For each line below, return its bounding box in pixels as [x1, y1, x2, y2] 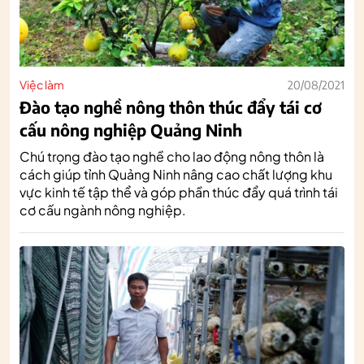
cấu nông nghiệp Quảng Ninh [19, 119, 242, 140]
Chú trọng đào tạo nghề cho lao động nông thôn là [19, 147, 324, 165]
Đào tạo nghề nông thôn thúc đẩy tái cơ [19, 96, 322, 117]
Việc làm [19, 76, 64, 92]
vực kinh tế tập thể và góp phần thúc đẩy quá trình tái [19, 183, 338, 201]
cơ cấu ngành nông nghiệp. [19, 201, 186, 219]
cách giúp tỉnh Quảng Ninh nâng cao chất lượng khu [19, 165, 332, 183]
